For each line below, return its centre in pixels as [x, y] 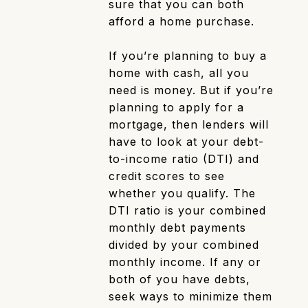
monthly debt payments [178, 228]
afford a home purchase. [182, 22]
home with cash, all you [179, 73]
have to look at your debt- [187, 142]
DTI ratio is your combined [188, 211]
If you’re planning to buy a [188, 56]
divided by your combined [184, 245]
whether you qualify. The [183, 194]
